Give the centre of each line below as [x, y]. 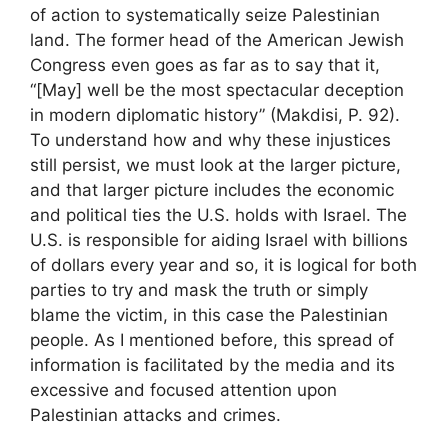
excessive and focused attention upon [183, 390]
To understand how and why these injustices [210, 140]
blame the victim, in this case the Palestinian [209, 315]
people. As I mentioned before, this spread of [212, 340]
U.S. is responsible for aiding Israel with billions [219, 240]
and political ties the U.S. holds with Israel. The [218, 215]
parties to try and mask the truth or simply [199, 290]
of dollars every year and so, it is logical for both [223, 265]
